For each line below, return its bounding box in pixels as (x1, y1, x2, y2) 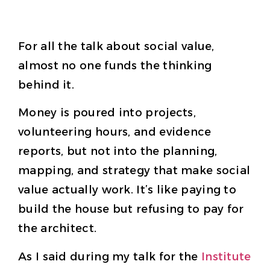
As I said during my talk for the (18, 250, 201, 263)
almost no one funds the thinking (18, 58, 212, 72)
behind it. (18, 78, 75, 92)
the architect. (18, 222, 97, 236)
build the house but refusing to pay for (18, 202, 244, 216)
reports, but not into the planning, (18, 145, 218, 159)
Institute (201, 250, 251, 263)
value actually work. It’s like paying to (18, 183, 236, 197)
